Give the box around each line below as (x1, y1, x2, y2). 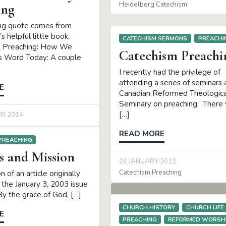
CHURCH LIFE (186, 203, 224, 211)
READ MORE (119, 129, 164, 139)
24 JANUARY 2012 (119, 157, 176, 166)
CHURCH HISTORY (123, 203, 176, 211)
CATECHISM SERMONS (123, 34, 188, 42)
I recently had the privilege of (119, 67, 220, 78)
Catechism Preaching (119, 167, 182, 177)
